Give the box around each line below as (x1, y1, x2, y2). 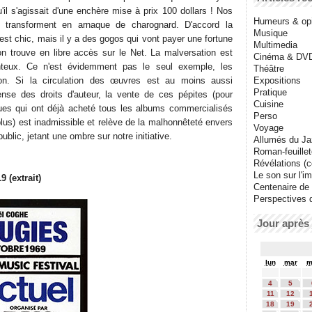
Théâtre (253, 63, 284, 75)
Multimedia (253, 40, 297, 51)
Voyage (253, 123, 283, 134)
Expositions (253, 75, 301, 86)
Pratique (253, 87, 287, 98)
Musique (253, 28, 288, 39)
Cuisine (253, 99, 283, 110)
